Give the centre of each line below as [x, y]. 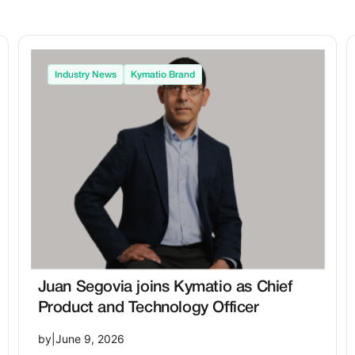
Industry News [85, 75]
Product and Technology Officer [148, 308]
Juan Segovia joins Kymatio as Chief [165, 287]
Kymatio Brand [162, 75]
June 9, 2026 [90, 339]
